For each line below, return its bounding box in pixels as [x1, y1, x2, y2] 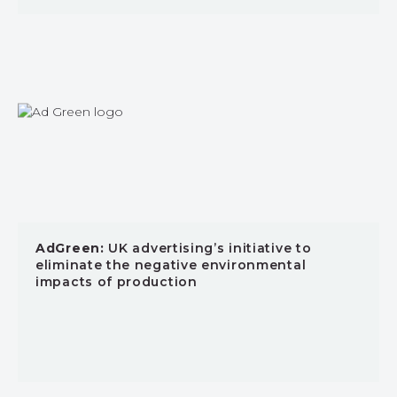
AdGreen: [35, 240, 105, 256]
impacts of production [35, 274, 198, 290]
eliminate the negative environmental [35, 257, 307, 273]
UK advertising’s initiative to [104, 240, 312, 256]
